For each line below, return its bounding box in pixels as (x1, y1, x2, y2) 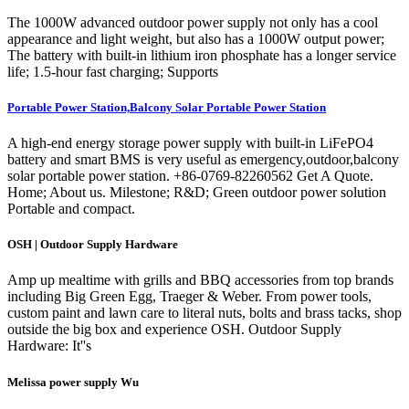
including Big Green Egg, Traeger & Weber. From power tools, (7, 288, 372, 305)
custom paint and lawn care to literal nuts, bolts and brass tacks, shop (7, 305, 402, 321)
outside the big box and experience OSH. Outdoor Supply (7, 321, 341, 338)
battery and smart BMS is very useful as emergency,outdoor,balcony (7, 152, 399, 168)
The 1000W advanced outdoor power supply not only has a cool (7, 14, 378, 30)
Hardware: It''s (7, 338, 91, 354)
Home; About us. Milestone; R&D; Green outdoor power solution (7, 184, 386, 201)
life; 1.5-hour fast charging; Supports (7, 63, 218, 79)
